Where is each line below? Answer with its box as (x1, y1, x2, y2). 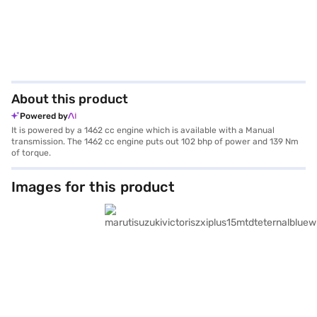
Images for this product (11, 178, 175, 195)
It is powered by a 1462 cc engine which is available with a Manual (11, 125, 275, 135)
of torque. (11, 148, 51, 158)
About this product (11, 91, 128, 107)
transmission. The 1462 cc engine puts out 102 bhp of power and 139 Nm (11, 137, 299, 146)
